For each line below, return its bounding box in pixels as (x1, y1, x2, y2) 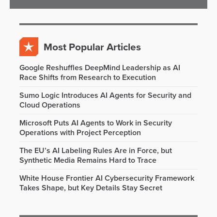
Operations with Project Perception (19, 128, 141, 138)
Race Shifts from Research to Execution (19, 73, 156, 82)
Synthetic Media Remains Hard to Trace (19, 155, 156, 165)
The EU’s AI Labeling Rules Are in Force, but (19, 146, 172, 155)
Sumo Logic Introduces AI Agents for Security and (19, 91, 191, 100)
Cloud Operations (19, 100, 80, 110)
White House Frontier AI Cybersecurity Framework (19, 173, 194, 183)
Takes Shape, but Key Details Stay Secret (19, 183, 162, 193)
